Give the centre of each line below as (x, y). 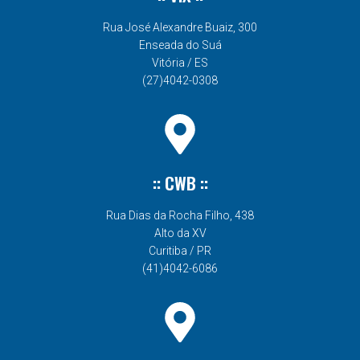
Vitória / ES (180, 63)
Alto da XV (180, 233)
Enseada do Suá (180, 45)
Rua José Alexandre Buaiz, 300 (180, 28)
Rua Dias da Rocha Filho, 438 (180, 216)
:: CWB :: (180, 183)
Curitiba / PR (180, 251)
